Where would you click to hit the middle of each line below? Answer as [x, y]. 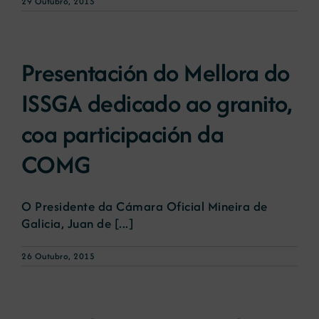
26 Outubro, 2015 [58, 256]
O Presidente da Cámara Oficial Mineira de [145, 206]
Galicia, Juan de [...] [77, 223]
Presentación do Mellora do [156, 72]
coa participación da [123, 134]
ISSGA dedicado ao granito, [157, 103]
